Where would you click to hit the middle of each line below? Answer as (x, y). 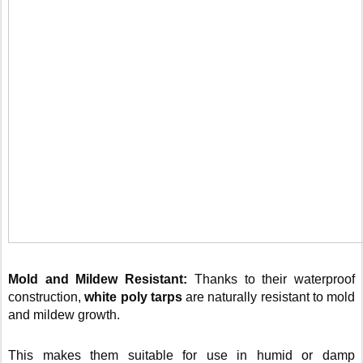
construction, (47, 297)
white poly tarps (133, 297)
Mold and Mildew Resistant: (101, 279)
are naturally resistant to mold (268, 297)
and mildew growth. (66, 315)
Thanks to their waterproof (275, 279)
